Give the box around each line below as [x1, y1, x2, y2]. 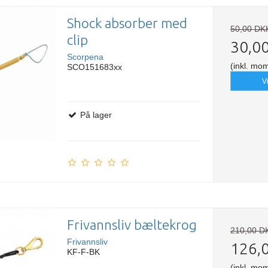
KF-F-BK [66, 247, 100, 257]
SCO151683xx [66, 62, 122, 72]
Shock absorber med [66, 16, 187, 31]
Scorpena [66, 52, 103, 62]
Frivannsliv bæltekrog [66, 217, 197, 233]
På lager [77, 110, 112, 120]
